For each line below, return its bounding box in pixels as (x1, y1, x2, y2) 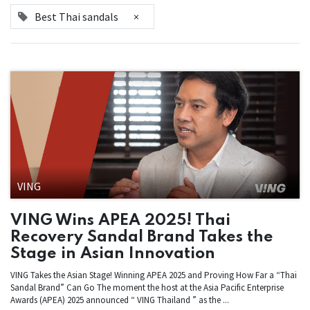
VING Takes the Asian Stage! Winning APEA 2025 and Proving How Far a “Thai (10, 268, 297, 281)
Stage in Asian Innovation (10, 245, 215, 262)
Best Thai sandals (35, 10, 118, 24)
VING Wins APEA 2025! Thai (10, 212, 230, 228)
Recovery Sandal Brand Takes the (10, 228, 273, 245)
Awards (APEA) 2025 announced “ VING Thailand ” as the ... (10, 293, 229, 306)
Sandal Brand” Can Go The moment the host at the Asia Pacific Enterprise (10, 281, 284, 293)
